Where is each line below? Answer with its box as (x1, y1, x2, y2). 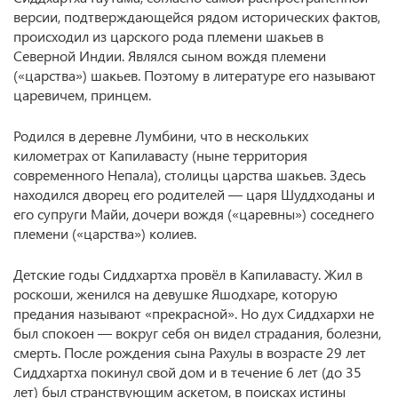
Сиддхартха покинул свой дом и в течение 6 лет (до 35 (13, 362, 362, 381)
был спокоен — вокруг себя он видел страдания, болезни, (13, 323, 381, 342)
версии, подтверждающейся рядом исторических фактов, (13, 7, 380, 26)
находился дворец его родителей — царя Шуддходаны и (13, 185, 375, 203)
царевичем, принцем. (13, 85, 151, 104)
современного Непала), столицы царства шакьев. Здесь (13, 165, 366, 184)
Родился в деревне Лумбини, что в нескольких (13, 126, 308, 145)
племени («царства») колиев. (13, 224, 196, 243)
